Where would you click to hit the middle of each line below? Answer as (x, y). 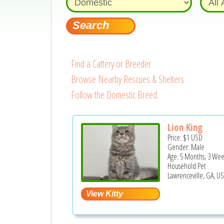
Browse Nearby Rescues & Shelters (127, 79)
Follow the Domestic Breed (114, 95)
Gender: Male (186, 147)
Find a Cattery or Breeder (111, 64)
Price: (175, 138)
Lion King (185, 128)
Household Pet (187, 166)
